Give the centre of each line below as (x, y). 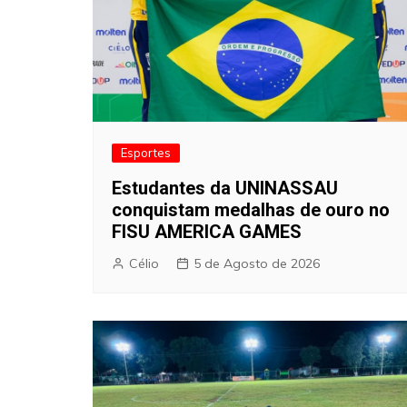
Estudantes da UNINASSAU (225, 188)
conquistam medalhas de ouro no (251, 209)
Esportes (146, 152)
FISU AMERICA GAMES (207, 231)
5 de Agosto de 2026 (257, 263)
